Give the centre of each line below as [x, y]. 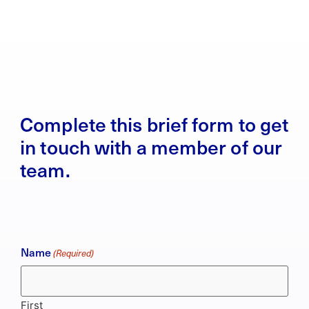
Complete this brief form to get [154, 123]
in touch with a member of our [151, 146]
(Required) [74, 253]
